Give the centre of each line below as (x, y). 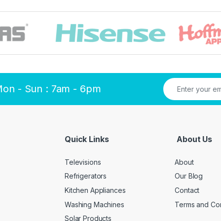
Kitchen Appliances (95, 190)
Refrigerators (86, 176)
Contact (187, 190)
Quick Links (87, 139)
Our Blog (189, 176)
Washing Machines (94, 204)
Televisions (83, 162)
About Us (194, 139)
